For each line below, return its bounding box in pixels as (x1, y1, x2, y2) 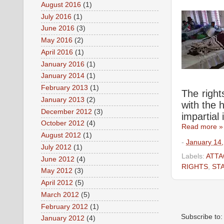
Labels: (181, 152, 206, 160)
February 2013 (41, 84, 88, 92)
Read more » (181, 122, 223, 130)
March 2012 (41, 190, 79, 198)
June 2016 (41, 24, 74, 32)
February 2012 (41, 202, 88, 210)
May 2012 (41, 167, 72, 175)
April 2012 (41, 179, 73, 187)
